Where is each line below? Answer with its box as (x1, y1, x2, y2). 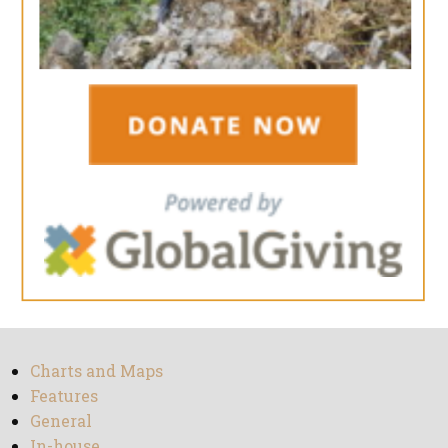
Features (30, 384, 98, 406)
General (30, 409, 92, 431)
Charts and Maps (30, 359, 163, 381)
